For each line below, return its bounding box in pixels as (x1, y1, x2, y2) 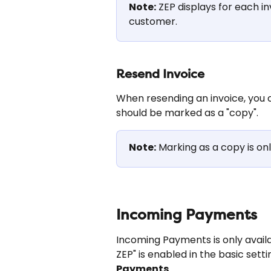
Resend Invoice (116, 67, 204, 81)
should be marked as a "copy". (116, 105, 258, 120)
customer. (129, 15, 177, 29)
